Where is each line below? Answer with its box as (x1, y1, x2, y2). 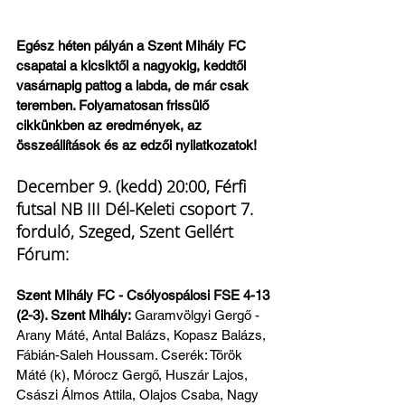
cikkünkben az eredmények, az (16, 118, 205, 134)
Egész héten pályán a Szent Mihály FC (16, 38, 250, 54)
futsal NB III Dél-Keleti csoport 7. (16, 198, 258, 221)
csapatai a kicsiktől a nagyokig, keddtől (16, 58, 250, 74)
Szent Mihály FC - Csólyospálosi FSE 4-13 (16, 287, 273, 304)
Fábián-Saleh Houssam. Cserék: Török (16, 347, 246, 363)
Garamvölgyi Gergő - (131, 307, 263, 324)
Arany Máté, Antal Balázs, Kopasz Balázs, (16, 327, 269, 344)
